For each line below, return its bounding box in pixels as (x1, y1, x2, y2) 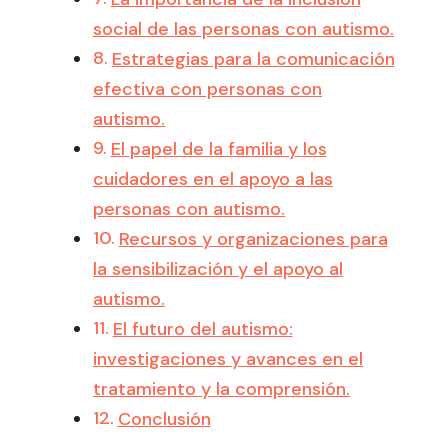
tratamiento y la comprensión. (93, 376, 350, 401)
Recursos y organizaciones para (118, 226, 388, 251)
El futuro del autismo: (112, 316, 293, 341)
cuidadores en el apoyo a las (93, 166, 333, 191)
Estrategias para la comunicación (111, 46, 395, 71)
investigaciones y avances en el (93, 346, 363, 371)
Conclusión (117, 406, 211, 431)
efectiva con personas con (93, 76, 322, 101)
